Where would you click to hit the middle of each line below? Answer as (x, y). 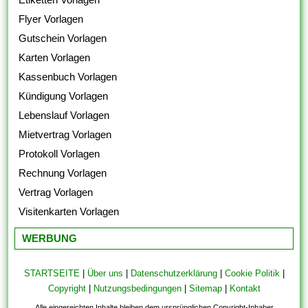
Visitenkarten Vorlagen (69, 211)
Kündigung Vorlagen (64, 96)
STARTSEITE (52, 273)
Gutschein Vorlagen (63, 38)
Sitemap (205, 288)
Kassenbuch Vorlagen (68, 76)
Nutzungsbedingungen (137, 288)
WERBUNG (50, 238)
